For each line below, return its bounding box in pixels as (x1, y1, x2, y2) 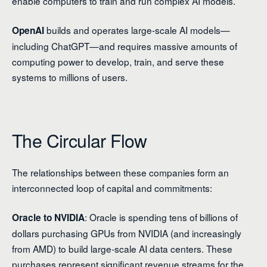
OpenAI (12, 23, 44, 37)
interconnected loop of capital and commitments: (12, 181, 212, 195)
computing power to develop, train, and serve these (12, 54, 224, 68)
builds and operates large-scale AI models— (44, 23, 230, 36)
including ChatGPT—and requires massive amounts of (12, 39, 237, 52)
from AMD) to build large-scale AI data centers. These (12, 242, 232, 256)
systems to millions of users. (12, 70, 128, 83)
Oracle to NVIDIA (12, 211, 85, 225)
